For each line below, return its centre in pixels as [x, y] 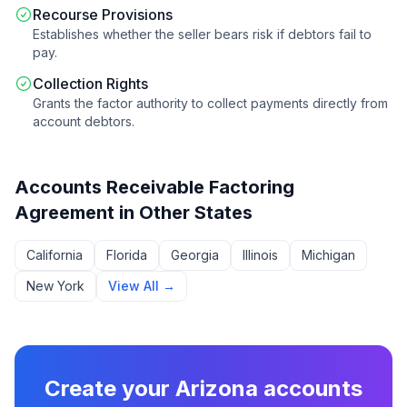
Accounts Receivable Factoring [154, 187]
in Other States [184, 213]
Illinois [260, 255]
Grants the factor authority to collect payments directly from [210, 103]
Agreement [65, 213]
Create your [110, 388]
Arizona [217, 388]
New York [55, 286]
